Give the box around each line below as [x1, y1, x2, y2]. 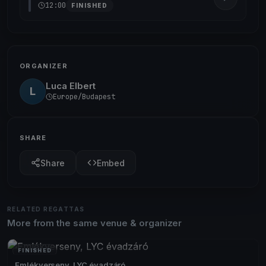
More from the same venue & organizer [7, 217, 182, 229]
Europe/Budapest [53, 91, 115, 102]
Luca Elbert [46, 80, 96, 91]
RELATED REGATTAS [7, 205, 85, 213]
